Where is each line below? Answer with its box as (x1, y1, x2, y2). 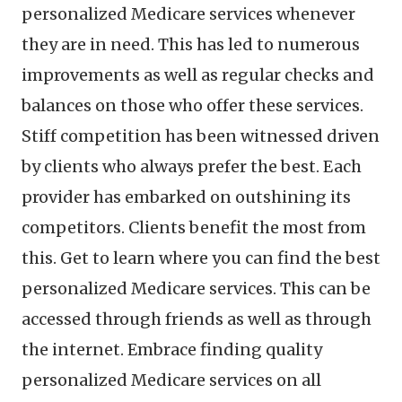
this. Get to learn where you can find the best (22, 248, 380, 268)
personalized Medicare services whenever (22, 4, 355, 24)
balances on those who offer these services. (22, 95, 363, 116)
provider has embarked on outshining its (22, 187, 351, 207)
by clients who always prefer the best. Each (22, 156, 362, 177)
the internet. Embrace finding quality (22, 339, 322, 360)
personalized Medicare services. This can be (22, 278, 371, 299)
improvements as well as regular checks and (22, 65, 374, 85)
